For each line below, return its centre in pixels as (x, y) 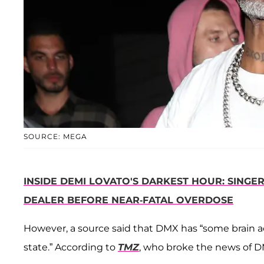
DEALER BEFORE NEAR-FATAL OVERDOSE (128, 200)
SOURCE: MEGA (55, 137)
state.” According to (71, 247)
